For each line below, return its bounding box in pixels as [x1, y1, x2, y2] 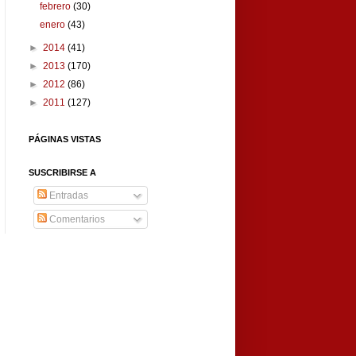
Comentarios [47, 214, 105, 226]
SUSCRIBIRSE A [29, 168, 96, 178]
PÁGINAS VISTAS [29, 134, 101, 145]
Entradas [47, 190, 88, 202]
